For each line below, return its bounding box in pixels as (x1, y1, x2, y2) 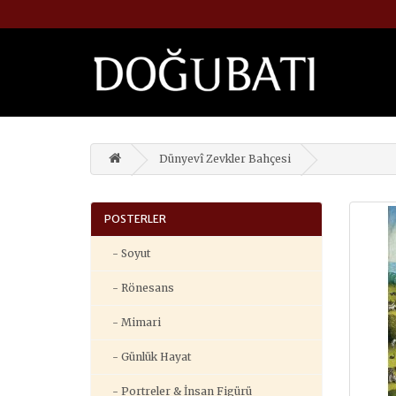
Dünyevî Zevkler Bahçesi (159, 152, 291, 165)
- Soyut (104, 247, 150, 260)
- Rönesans (104, 281, 174, 294)
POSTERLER (104, 212, 166, 225)
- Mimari (104, 316, 161, 329)
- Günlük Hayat (104, 350, 191, 363)
